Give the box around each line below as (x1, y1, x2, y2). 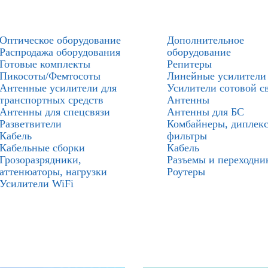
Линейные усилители (167, 70, 266, 82)
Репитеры (167, 58, 212, 70)
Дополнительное (167, 34, 244, 46)
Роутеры (167, 166, 205, 178)
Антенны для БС (167, 106, 244, 118)
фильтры (167, 130, 207, 142)
